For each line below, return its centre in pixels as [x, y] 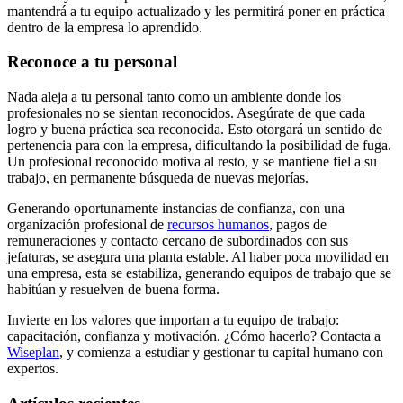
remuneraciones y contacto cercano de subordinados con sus [178, 241]
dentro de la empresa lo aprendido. [105, 27]
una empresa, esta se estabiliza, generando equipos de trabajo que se [199, 273]
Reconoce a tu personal [92, 62]
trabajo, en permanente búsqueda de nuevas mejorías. [158, 178]
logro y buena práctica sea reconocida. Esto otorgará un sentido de [195, 130]
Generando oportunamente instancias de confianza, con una [176, 209]
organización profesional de [87, 225]
